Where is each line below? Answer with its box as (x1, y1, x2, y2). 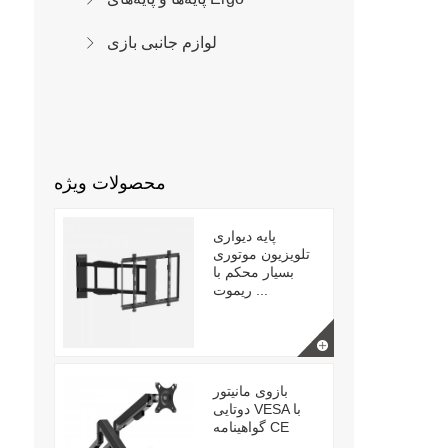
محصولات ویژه (53, 173, 166, 193)
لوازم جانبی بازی (106, 34, 217, 51)
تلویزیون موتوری (212, 246, 310, 262)
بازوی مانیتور (212, 383, 288, 399)
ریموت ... (251, 282, 268, 298)
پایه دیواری (212, 228, 276, 244)
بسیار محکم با (212, 264, 294, 280)
